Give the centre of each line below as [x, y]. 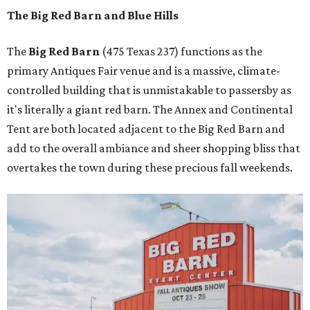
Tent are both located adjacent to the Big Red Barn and [146, 129]
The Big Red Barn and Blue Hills [93, 16]
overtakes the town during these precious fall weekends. [150, 168]
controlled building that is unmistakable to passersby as [149, 90]
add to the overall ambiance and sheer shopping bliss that [154, 148]
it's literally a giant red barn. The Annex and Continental [150, 110]
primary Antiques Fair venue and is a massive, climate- [144, 71]
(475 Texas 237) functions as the [181, 52]
